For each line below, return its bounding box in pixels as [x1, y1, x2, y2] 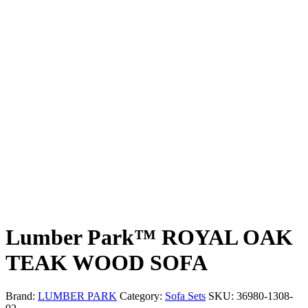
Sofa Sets [165, 290, 206, 302]
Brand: [5, 290, 38, 302]
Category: [120, 290, 165, 302]
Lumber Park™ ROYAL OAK [5, 225, 293, 250]
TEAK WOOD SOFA [5, 250, 208, 276]
